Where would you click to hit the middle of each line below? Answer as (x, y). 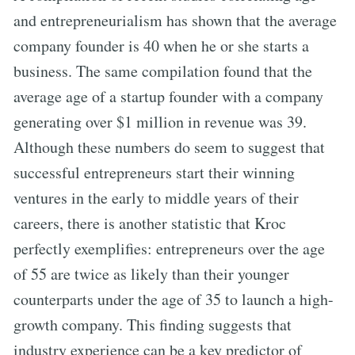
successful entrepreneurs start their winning (154, 172)
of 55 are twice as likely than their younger (151, 273)
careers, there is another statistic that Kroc (150, 223)
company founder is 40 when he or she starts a (161, 45)
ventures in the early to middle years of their (156, 197)
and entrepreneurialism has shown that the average (175, 20)
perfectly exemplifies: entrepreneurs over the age (169, 248)
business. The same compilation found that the (163, 71)
